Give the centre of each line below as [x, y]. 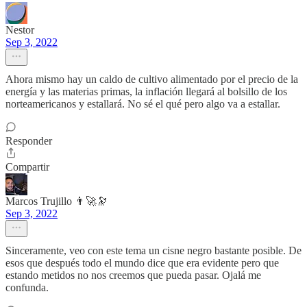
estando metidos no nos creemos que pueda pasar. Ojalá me [133, 275]
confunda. [27, 287]
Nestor [20, 30]
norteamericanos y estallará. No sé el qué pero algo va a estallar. [143, 104]
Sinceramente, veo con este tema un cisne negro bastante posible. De [153, 250]
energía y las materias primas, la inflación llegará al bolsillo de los [146, 91]
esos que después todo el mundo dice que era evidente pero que [142, 263]
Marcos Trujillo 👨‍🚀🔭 [57, 201]
